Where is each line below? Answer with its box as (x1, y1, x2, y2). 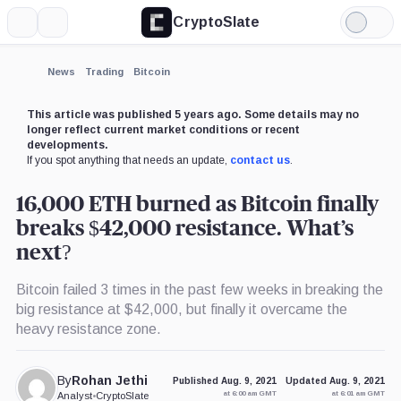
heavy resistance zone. (15, 320, 161, 337)
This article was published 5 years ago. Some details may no (26, 107, 359, 121)
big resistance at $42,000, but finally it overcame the (15, 301, 347, 317)
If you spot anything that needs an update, (26, 153, 230, 166)
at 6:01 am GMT (331, 389, 386, 398)
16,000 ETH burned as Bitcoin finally (15, 193, 379, 216)
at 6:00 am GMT (223, 389, 277, 398)
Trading (84, 65, 124, 77)
